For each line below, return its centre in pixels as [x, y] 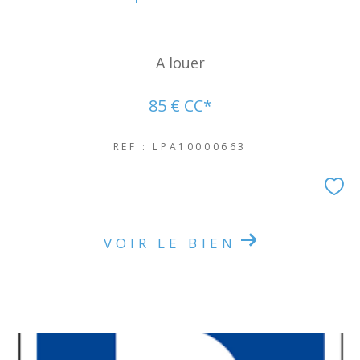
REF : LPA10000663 [180, 146]
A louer [180, 62]
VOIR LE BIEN [170, 243]
